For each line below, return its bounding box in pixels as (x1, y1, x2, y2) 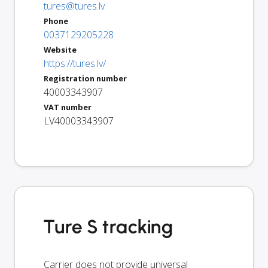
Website (44, 44, 77, 55)
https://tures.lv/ (44, 56, 106, 70)
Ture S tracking (44, 215, 174, 238)
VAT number (44, 101, 92, 112)
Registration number (44, 72, 127, 84)
